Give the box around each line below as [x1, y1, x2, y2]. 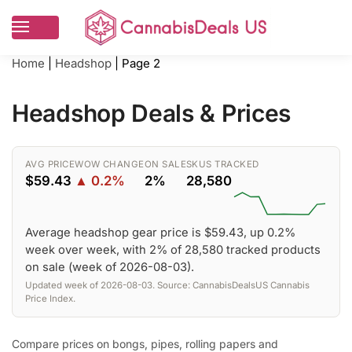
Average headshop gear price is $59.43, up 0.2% [25, 225, 295, 240]
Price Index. [25, 293, 75, 305]
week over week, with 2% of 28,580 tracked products [25, 243, 321, 258]
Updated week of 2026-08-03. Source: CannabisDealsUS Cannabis [25, 280, 310, 291]
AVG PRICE [25, 159, 75, 170]
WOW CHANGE [75, 159, 145, 170]
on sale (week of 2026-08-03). [25, 260, 194, 275]
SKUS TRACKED [186, 159, 259, 170]
